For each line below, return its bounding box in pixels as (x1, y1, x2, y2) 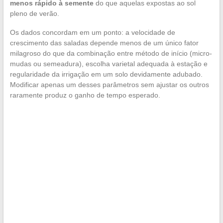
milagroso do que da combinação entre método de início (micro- (9, 49, 212, 58)
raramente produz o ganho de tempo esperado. (9, 91, 160, 100)
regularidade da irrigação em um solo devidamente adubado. (9, 70, 203, 79)
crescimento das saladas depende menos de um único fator (9, 39, 199, 47)
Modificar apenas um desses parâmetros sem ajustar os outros (9, 81, 209, 89)
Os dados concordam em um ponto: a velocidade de (9, 28, 175, 37)
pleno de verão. (9, 9, 59, 18)
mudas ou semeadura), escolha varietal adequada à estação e (9, 60, 208, 68)
